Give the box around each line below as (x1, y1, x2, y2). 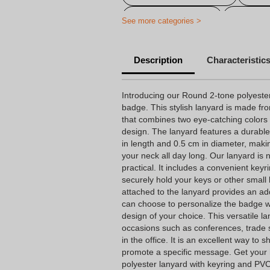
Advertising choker (137, 13, 207, 22)
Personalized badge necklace (137, 36, 249, 45)
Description (134, 55, 183, 65)
